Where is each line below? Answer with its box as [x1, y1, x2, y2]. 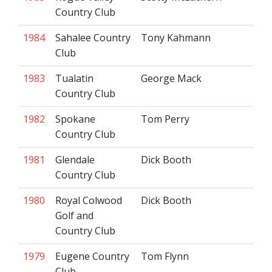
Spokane [55, 112, 95, 126]
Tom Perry [141, 112, 189, 126]
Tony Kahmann [141, 31, 211, 44]
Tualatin [55, 72, 93, 85]
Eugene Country [55, 250, 129, 263]
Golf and [55, 209, 93, 222]
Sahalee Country [55, 31, 131, 44]
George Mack [141, 72, 202, 85]
